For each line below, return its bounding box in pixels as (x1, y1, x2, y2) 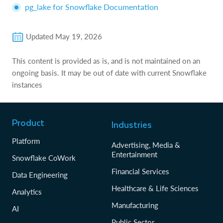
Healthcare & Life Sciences (111, 183, 199, 193)
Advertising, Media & (111, 140, 180, 149)
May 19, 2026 (55, 32, 102, 41)
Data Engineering (12, 170, 68, 179)
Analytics (12, 187, 42, 196)
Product (12, 115, 44, 129)
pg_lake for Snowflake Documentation (25, 1, 158, 11)
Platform (12, 136, 40, 145)
